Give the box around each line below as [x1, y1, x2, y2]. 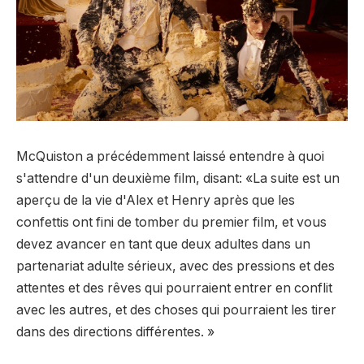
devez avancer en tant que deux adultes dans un [16, 236, 310, 252]
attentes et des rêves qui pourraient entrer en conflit [16, 279, 332, 296]
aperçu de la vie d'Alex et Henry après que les [16, 192, 295, 208]
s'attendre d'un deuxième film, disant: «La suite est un [16, 170, 340, 186]
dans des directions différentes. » [16, 323, 214, 340]
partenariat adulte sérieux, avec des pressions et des [16, 258, 335, 274]
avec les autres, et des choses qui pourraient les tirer [16, 301, 336, 318]
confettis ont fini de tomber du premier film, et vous [16, 214, 327, 230]
